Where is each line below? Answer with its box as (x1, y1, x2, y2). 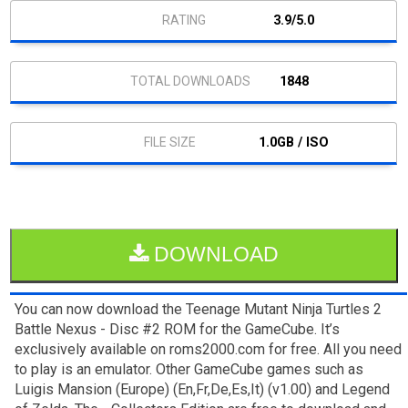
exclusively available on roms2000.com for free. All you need (15, 340, 403, 358)
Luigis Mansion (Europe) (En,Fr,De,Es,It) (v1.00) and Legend (15, 380, 391, 398)
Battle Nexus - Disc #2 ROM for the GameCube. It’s (15, 320, 341, 338)
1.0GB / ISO (259, 134, 330, 150)
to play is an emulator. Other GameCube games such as (15, 360, 364, 378)
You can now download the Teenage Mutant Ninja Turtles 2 (15, 300, 382, 318)
